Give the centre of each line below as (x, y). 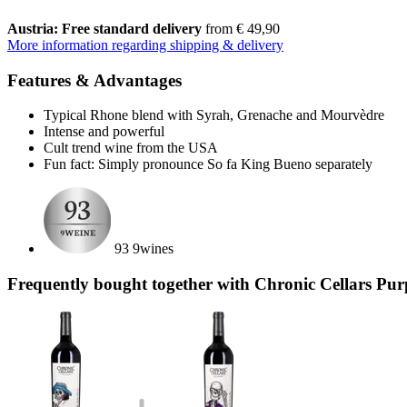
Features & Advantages (94, 80)
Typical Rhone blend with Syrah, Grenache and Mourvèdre (214, 115)
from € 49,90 (241, 28)
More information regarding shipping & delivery (145, 45)
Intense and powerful (104, 132)
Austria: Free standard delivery (104, 28)
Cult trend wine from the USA (131, 148)
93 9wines (144, 249)
